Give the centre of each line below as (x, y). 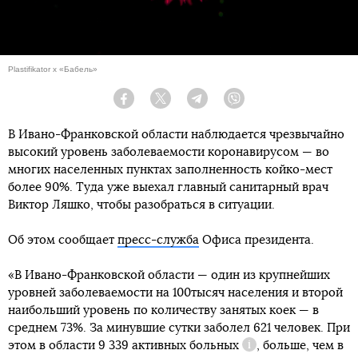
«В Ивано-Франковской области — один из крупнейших (169, 276)
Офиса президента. (257, 241)
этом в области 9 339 (70, 346)
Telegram (226, 104)
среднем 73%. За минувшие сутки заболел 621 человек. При (179, 328)
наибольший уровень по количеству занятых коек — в (163, 311)
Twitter (184, 104)
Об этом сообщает (63, 241)
